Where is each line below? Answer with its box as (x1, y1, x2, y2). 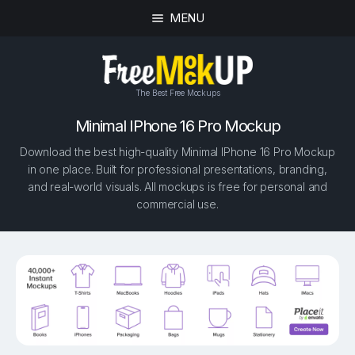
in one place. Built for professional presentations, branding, (28, 162, 327, 177)
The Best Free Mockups (135, 87, 220, 97)
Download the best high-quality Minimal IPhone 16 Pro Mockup (19, 145, 336, 159)
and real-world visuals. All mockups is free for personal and (28, 180, 327, 194)
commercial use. (136, 197, 219, 212)
